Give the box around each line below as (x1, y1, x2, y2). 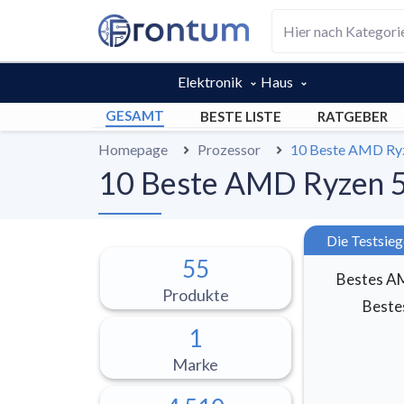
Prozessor (197, 141, 261, 159)
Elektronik (178, 73, 243, 90)
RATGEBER (317, 107, 388, 124)
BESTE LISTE (200, 107, 281, 124)
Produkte (161, 284, 229, 305)
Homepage (98, 141, 168, 159)
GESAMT (106, 106, 164, 124)
